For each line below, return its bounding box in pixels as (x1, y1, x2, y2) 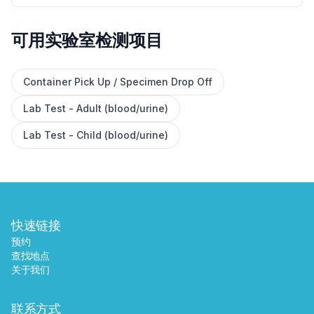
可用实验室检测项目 (11, 30, 163, 50)
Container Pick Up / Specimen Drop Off (23, 76, 212, 88)
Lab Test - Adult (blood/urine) (23, 102, 168, 114)
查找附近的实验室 (102, 102, 168, 114)
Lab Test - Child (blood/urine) (23, 129, 168, 141)
